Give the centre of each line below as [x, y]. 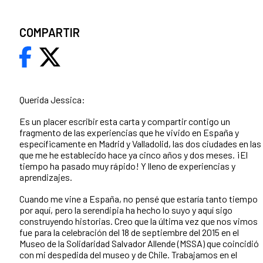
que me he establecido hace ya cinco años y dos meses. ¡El [134, 155]
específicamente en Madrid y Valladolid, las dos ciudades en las [140, 144]
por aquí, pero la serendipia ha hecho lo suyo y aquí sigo [126, 210]
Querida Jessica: [52, 100]
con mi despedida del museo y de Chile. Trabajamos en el [128, 255]
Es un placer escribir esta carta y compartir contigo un [125, 122]
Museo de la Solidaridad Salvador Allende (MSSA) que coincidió [139, 244]
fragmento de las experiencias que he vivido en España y [129, 133]
